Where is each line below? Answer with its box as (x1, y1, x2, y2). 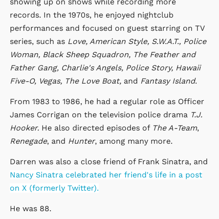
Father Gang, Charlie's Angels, (10, 63, 123, 72)
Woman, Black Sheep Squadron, (10, 49, 131, 59)
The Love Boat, (65, 76, 121, 86)
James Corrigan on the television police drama (10, 109, 190, 119)
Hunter (68, 136, 95, 146)
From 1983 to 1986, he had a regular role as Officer (10, 96, 204, 106)
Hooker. (10, 123, 42, 132)
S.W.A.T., (152, 36, 181, 46)
